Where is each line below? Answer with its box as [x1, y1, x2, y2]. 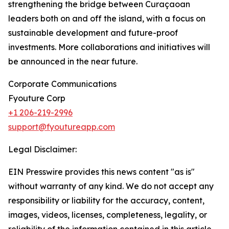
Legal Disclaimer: [8, 144, 77, 155]
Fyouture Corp [8, 93, 65, 104]
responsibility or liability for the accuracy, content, [8, 195, 204, 206]
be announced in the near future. [8, 56, 138, 67]
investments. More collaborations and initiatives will [8, 42, 210, 53]
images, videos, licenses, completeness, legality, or [8, 210, 207, 220]
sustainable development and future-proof [8, 28, 178, 38]
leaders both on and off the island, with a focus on [8, 13, 205, 24]
